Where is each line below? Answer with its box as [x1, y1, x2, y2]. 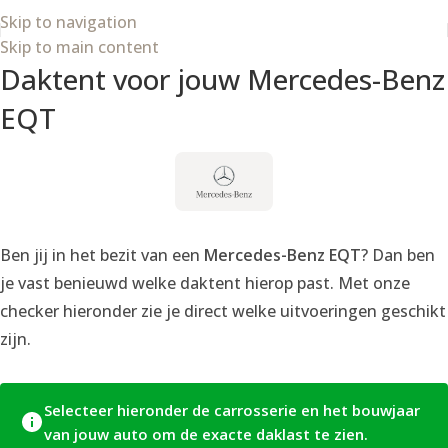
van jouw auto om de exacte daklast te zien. [44, 423, 368, 444]
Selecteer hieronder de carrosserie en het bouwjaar [44, 399, 420, 420]
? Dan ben [361, 243, 435, 266]
